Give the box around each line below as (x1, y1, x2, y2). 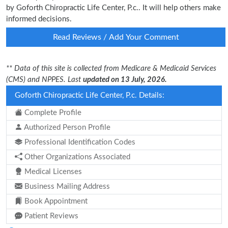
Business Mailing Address (22, 183, 110, 190)
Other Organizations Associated (22, 153, 130, 161)
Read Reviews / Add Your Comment (52, 33, 179, 41)
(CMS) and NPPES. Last (6, 76, 83, 83)
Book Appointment (22, 197, 88, 205)
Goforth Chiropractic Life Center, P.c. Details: (15, 92, 164, 99)
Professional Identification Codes (22, 138, 135, 146)
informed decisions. (6, 15, 72, 23)
